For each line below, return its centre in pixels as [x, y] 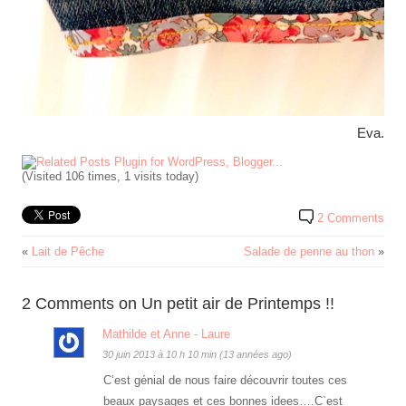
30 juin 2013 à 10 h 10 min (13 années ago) [197, 355]
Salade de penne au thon [309, 252]
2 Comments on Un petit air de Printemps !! [178, 304]
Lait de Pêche [68, 252]
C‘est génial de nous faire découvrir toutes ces [225, 381]
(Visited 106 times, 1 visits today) [110, 177]
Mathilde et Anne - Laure [166, 334]
